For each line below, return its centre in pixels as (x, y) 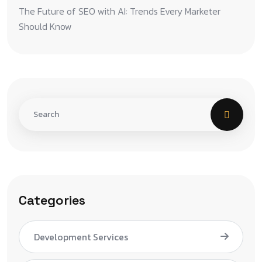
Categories (52, 200)
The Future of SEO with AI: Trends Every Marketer (120, 11)
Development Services (81, 237)
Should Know (45, 26)
